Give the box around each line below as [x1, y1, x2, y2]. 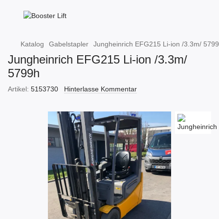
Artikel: [8, 85, 29, 93]
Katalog [21, 40, 44, 48]
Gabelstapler [49, 40, 88, 48]
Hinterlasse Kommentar [64, 85, 137, 93]
